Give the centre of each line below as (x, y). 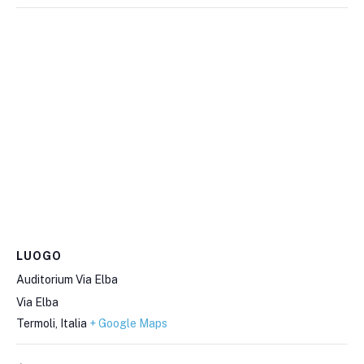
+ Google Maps (128, 323)
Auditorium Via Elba (67, 279)
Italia (74, 323)
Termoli (36, 323)
